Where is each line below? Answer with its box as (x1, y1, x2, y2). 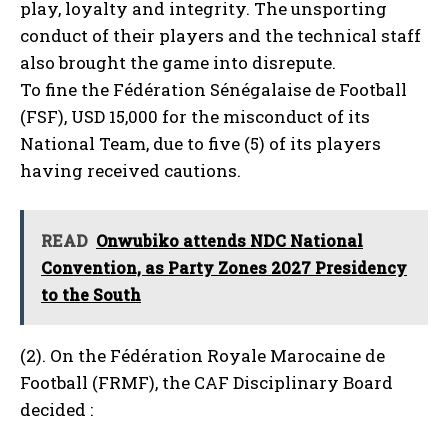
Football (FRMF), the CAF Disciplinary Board (20, 371, 393, 395)
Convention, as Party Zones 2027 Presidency (41, 257, 407, 279)
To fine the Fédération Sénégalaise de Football (20, 78, 407, 102)
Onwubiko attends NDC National (96, 230, 363, 252)
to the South (41, 284, 141, 306)
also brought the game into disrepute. (20, 51, 336, 75)
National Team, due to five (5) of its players (20, 132, 381, 156)
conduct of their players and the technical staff (20, 24, 421, 48)
